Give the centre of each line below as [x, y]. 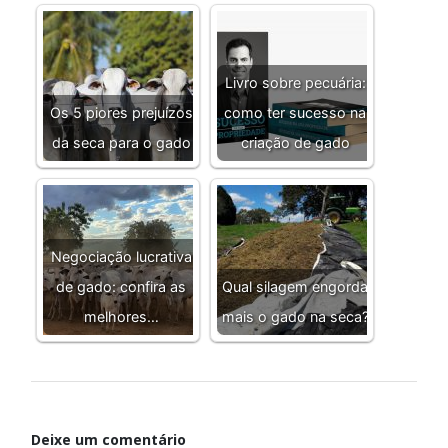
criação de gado [295, 143]
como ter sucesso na [295, 113]
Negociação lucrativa [121, 257]
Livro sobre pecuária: [295, 83]
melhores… [121, 317]
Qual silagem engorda [295, 287]
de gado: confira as [121, 287]
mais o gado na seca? [295, 317]
